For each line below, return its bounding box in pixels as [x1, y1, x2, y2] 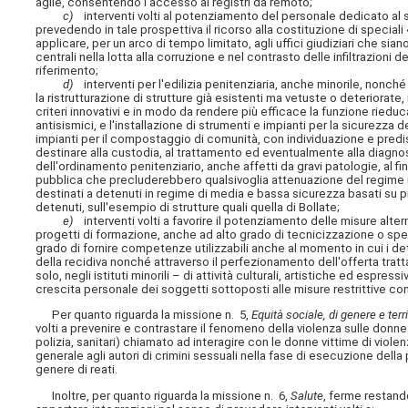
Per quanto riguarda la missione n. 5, [36, 308, 252, 322]
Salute [291, 388, 324, 403]
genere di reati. [36, 362, 118, 377]
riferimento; [36, 64, 99, 78]
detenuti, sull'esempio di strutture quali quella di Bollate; [36, 200, 341, 215]
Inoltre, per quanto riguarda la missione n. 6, [36, 388, 291, 403]
